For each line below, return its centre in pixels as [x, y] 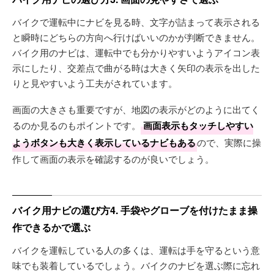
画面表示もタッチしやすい [198, 125]
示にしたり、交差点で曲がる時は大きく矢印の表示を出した [136, 68]
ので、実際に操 [229, 142]
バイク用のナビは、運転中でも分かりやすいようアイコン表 [136, 52]
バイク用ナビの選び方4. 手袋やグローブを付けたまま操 [135, 210]
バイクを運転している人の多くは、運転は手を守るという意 [136, 250]
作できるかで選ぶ [51, 227]
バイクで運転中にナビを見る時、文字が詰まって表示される [136, 22]
